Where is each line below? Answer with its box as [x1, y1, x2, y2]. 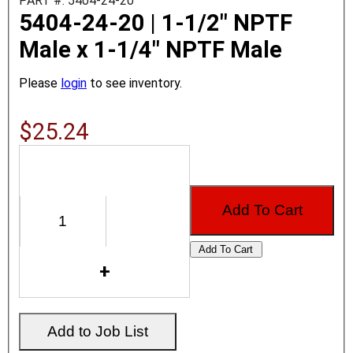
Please [19, 75, 61, 91]
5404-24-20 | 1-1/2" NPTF [19, 9, 292, 36]
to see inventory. [87, 75, 182, 91]
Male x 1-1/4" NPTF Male [19, 35, 282, 63]
